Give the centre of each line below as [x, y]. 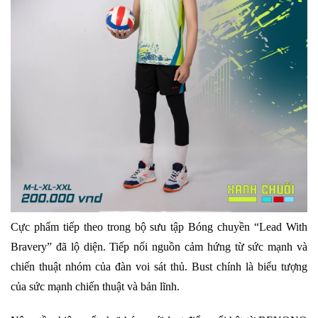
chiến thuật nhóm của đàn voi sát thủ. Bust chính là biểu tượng [159, 267]
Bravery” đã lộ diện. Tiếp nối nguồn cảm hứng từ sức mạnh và [159, 247]
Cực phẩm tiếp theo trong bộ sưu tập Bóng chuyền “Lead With [159, 227]
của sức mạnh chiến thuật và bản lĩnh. [97, 287]
